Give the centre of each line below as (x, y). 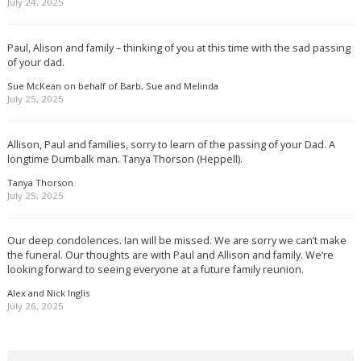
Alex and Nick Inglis (48, 293)
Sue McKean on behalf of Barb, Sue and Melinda (112, 85)
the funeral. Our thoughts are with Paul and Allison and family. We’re (170, 255)
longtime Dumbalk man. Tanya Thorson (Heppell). (124, 158)
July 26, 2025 (35, 306)
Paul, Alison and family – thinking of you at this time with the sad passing (178, 48)
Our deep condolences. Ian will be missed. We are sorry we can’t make (176, 241)
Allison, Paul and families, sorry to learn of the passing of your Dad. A (171, 144)
